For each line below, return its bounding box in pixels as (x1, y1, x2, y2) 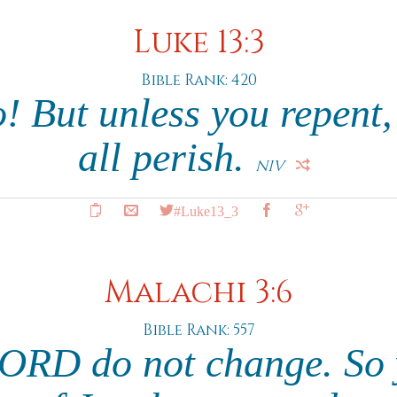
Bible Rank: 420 (140, 70, 257, 90)
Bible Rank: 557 (142, 320, 255, 340)
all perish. (78, 135, 255, 180)
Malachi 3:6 (104, 272, 293, 314)
